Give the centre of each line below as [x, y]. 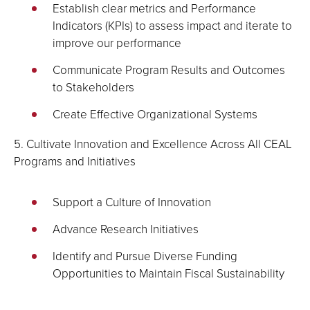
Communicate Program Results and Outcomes [169, 70]
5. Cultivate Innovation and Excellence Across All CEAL [153, 144]
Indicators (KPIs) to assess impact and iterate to [172, 25]
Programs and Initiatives [75, 161]
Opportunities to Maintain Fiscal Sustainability [168, 273]
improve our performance [117, 43]
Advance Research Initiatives [126, 229]
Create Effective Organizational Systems [155, 114]
